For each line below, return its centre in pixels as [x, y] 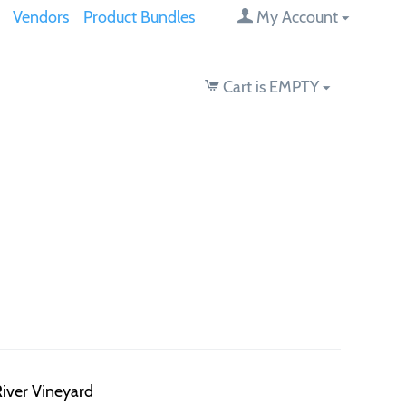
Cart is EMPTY [271, 87]
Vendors [40, 17]
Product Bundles [139, 17]
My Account [298, 17]
